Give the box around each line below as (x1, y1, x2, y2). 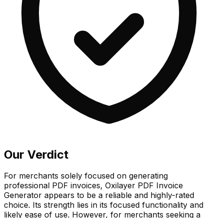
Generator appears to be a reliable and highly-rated (4, 190, 194, 200)
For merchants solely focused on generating (4, 171, 168, 181)
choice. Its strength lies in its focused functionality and (4, 200, 203, 210)
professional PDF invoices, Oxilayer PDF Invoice (4, 181, 183, 191)
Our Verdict (4, 147, 69, 162)
